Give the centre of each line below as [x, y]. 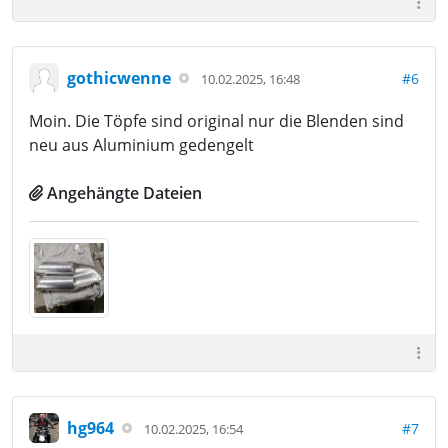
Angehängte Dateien [124, 193]
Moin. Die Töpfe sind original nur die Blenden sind [216, 121]
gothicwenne [119, 77]
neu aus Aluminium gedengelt [141, 145]
